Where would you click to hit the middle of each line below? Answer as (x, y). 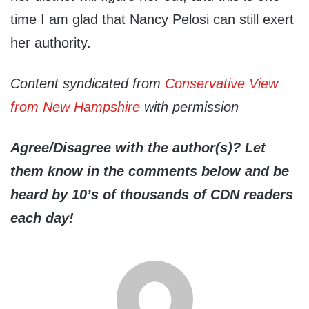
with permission (189, 107)
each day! (42, 218)
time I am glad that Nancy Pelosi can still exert (152, 20)
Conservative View (221, 84)
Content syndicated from (88, 84)
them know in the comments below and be (150, 171)
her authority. (51, 43)
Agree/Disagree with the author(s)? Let (138, 148)
